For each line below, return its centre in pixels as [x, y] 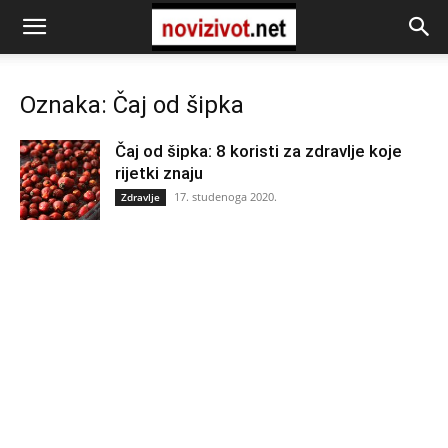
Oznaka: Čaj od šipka [132, 105]
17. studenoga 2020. [225, 196]
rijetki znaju [159, 173]
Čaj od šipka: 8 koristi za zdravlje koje [258, 151]
